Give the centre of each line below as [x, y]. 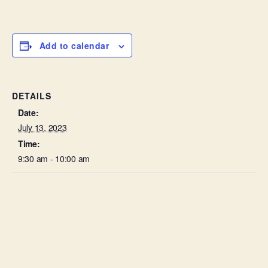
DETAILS [32, 96]
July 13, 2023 [42, 127]
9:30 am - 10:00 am [54, 159]
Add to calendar [74, 45]
